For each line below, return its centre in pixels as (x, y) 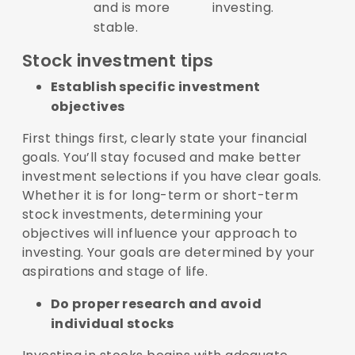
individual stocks (112, 324)
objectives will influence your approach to (160, 234)
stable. (116, 28)
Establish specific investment (155, 87)
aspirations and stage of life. (115, 272)
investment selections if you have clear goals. (172, 177)
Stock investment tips (118, 61)
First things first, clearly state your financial (164, 139)
